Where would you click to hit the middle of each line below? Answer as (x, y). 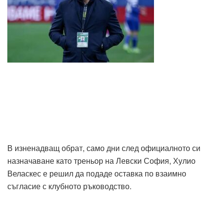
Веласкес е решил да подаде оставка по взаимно (97, 173)
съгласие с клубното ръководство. (69, 186)
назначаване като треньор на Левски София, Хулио (101, 160)
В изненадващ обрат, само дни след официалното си (104, 148)
